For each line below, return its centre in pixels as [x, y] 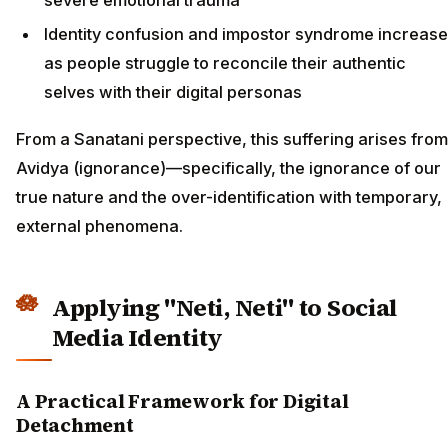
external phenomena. [99, 225]
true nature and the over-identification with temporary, [229, 196]
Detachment [75, 424]
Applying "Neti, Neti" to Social [225, 307]
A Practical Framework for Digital [182, 400]
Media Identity [137, 337]
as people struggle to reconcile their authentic [225, 63]
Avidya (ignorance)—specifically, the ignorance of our [228, 167]
